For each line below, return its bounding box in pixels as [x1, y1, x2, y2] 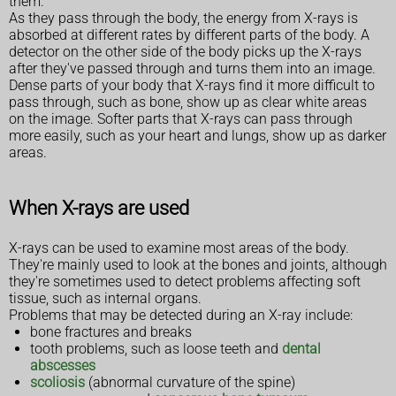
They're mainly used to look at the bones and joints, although [9, 255, 387, 273]
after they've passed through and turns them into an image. [9, 60, 376, 78]
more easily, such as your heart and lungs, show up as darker [9, 127, 386, 145]
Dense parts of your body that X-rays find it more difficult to [9, 77, 375, 95]
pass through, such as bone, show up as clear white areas [9, 94, 367, 111]
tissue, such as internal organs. [9, 289, 202, 307]
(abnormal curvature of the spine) [85, 373, 295, 391]
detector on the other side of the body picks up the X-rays [9, 43, 362, 61]
